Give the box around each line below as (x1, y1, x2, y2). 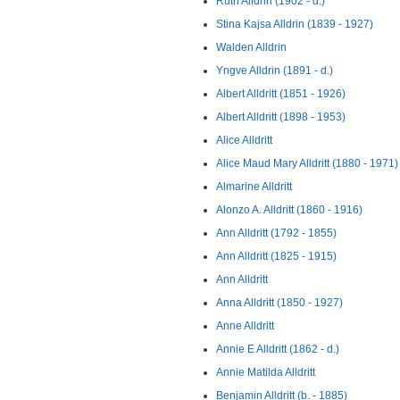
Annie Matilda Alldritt (216, 366, 315, 379)
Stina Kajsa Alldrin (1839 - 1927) (216, 18, 373, 30)
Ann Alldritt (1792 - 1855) (216, 227, 337, 239)
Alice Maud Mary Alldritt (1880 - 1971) (216, 157, 398, 170)
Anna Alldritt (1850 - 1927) (216, 296, 343, 309)
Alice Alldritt (216, 134, 272, 146)
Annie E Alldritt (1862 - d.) (216, 343, 339, 355)
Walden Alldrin (216, 41, 287, 54)
